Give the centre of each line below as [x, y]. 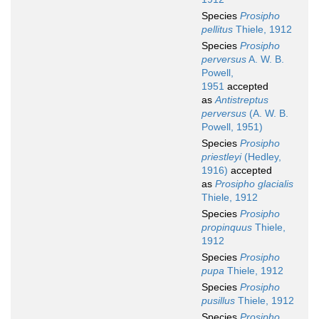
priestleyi [221, 157]
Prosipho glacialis [254, 184]
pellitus [217, 30]
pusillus [218, 301]
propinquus [227, 228]
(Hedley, [261, 157]
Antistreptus [242, 100]
